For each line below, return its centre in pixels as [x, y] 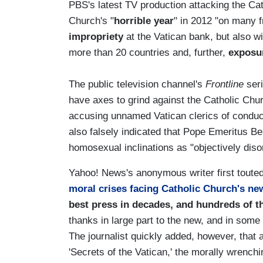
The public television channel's [137, 84]
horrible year [144, 21]
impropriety [96, 36]
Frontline [225, 84]
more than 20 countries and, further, [149, 52]
